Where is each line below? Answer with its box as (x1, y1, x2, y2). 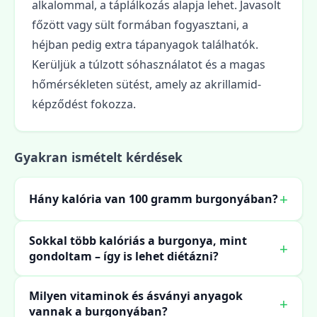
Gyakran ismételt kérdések (14, 149, 183, 166)
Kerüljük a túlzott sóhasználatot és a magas (32, 57, 265, 73)
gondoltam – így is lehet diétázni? (29, 248, 219, 265)
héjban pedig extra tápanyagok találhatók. (32, 37, 258, 53)
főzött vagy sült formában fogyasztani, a (32, 17, 248, 33)
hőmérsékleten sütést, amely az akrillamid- (32, 76, 261, 93)
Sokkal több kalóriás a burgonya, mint (29, 233, 247, 249)
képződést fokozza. (32, 96, 136, 113)
